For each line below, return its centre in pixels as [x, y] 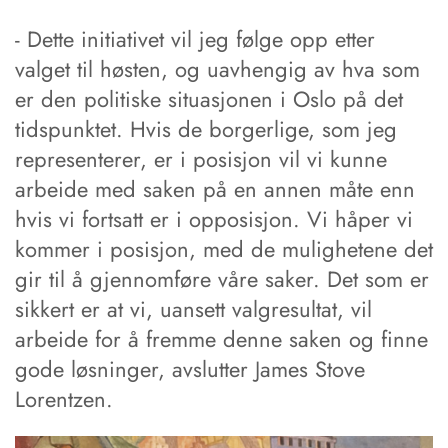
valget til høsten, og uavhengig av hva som [217, 69]
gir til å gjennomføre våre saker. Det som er [222, 279]
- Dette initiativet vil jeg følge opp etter [195, 39]
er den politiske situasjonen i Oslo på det [209, 99]
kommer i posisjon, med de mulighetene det [224, 249]
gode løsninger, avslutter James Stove [190, 369]
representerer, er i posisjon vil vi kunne [201, 159]
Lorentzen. [64, 399]
